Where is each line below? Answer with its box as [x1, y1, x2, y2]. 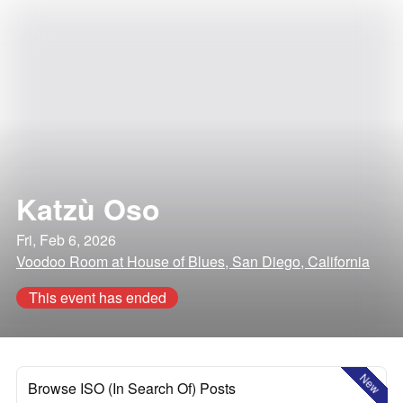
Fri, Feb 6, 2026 [16, 229, 116, 250]
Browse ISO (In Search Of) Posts [28, 378, 236, 399]
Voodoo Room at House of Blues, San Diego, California [16, 251, 370, 272]
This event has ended [28, 287, 166, 308]
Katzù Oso [16, 188, 160, 229]
